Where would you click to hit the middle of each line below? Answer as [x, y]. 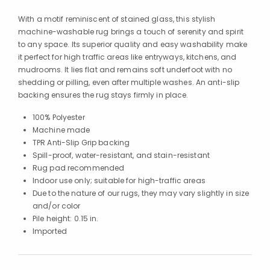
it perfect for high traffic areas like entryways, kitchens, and [127, 57]
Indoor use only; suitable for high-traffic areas [119, 180]
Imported [50, 231]
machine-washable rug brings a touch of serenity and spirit [131, 31]
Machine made [61, 130]
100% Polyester [59, 117]
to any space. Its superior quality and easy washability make [133, 44]
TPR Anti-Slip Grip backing [81, 142]
